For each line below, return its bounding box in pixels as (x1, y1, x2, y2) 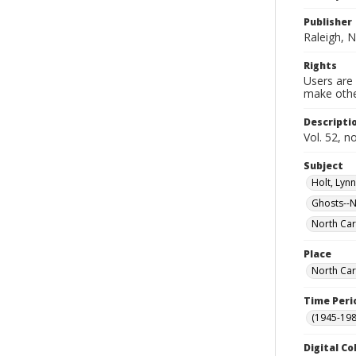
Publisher (304, 15, 352, 29)
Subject (304, 159, 343, 172)
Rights (304, 59, 337, 72)
